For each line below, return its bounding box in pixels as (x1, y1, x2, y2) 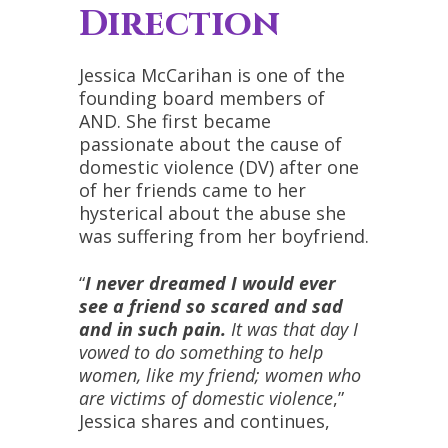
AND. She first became (79, 109, 271, 134)
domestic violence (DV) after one (79, 155, 359, 180)
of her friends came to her (79, 178, 306, 203)
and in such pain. (79, 316, 226, 341)
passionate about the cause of (79, 132, 342, 157)
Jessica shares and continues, (79, 408, 330, 433)
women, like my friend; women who (79, 362, 361, 387)
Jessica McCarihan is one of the (79, 63, 345, 88)
